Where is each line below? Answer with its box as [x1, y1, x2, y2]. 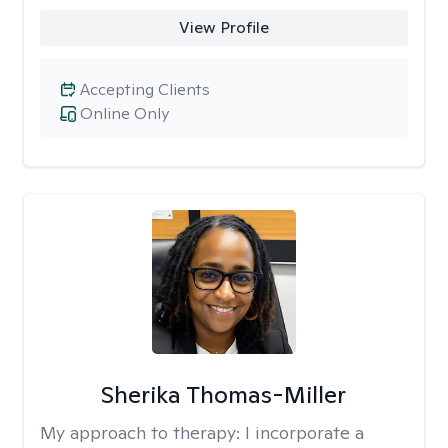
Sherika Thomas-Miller [101, 379, 347, 410]
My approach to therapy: [40, 421, 245, 444]
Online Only [80, 103, 169, 124]
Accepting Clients [80, 79, 210, 100]
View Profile [178, 17, 269, 38]
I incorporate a [245, 421, 364, 444]
